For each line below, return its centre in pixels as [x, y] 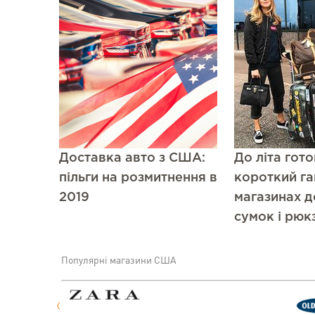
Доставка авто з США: [132, 158]
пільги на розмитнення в [138, 178]
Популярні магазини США [119, 261]
